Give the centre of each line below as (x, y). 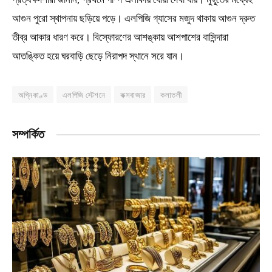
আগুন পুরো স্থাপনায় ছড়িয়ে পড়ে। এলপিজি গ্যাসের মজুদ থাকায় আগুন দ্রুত (134, 18)
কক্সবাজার (133, 95)
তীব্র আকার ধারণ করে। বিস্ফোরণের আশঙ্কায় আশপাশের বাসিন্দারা (120, 37)
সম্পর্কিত (28, 134)
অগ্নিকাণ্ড (33, 95)
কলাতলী (171, 95)
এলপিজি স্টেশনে (84, 95)
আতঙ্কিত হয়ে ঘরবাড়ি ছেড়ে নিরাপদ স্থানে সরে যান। (98, 56)
